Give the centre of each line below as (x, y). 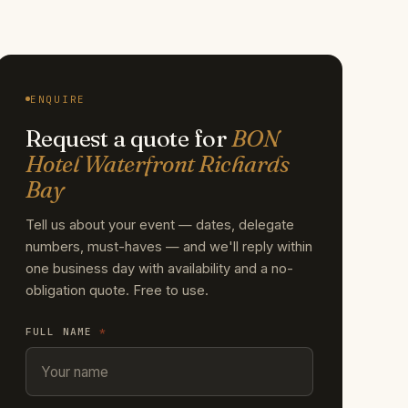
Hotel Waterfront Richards (158, 163)
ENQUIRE (58, 99)
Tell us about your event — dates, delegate (160, 224)
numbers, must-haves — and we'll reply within (169, 246)
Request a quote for (128, 138)
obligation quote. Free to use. (117, 290)
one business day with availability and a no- (159, 268)
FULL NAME (63, 331)
